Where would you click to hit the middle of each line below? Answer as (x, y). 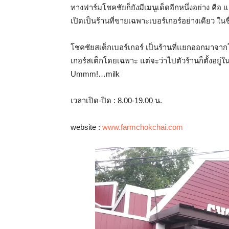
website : (86, 127)
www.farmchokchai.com (143, 127)
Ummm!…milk (95, 74)
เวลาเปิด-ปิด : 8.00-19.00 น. (116, 100)
